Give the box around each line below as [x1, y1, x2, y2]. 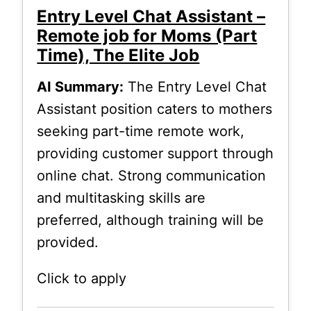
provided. [37, 233, 99, 251]
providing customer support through [37, 144, 274, 162]
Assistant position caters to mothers [37, 100, 273, 117]
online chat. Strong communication [37, 167, 267, 184]
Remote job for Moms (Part [37, 25, 258, 46]
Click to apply [37, 269, 127, 287]
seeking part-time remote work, [37, 122, 245, 140]
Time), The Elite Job [37, 44, 200, 65]
